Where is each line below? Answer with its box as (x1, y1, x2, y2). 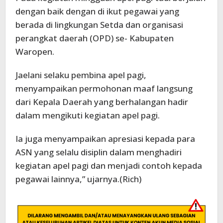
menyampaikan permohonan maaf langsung (15, 83, 193, 95)
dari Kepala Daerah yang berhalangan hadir (15, 96, 188, 108)
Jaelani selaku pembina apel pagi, (15, 69, 146, 81)
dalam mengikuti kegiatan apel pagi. (15, 110, 160, 121)
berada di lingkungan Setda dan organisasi (15, 19, 183, 31)
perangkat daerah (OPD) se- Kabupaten (15, 32, 174, 44)
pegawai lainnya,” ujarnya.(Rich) (15, 173, 141, 185)
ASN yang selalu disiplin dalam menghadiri (15, 146, 182, 158)
